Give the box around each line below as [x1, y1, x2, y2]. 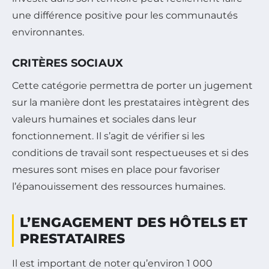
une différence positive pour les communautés [12, 9, 238, 21]
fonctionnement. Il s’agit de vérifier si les [12, 130, 205, 142]
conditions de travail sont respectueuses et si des [12, 147, 249, 159]
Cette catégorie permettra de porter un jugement [12, 79, 253, 91]
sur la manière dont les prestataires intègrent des [12, 96, 249, 108]
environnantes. [12, 26, 84, 38]
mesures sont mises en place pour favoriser [12, 163, 220, 175]
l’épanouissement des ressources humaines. [12, 180, 225, 192]
